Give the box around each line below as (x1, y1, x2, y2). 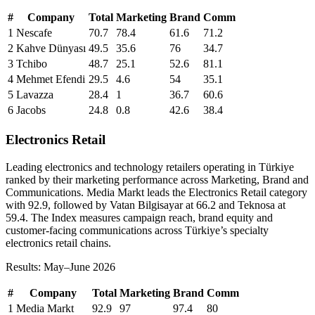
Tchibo (16, 58, 47, 70)
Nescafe (16, 27, 52, 39)
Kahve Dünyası (16, 42, 86, 55)
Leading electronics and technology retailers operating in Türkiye (6, 160, 294, 173)
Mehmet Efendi (16, 73, 85, 86)
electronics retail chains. (6, 236, 111, 249)
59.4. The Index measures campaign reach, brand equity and (6, 211, 273, 224)
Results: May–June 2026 (6, 260, 115, 273)
